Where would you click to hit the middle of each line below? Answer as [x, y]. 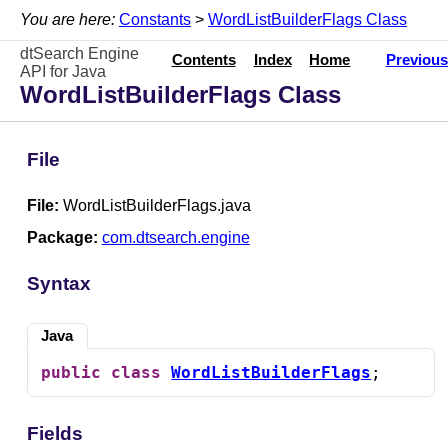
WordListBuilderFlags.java [158, 206]
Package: [64, 237]
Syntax [58, 284]
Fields [54, 434]
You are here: [67, 19]
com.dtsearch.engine [175, 237]
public [71, 372]
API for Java [63, 71]
